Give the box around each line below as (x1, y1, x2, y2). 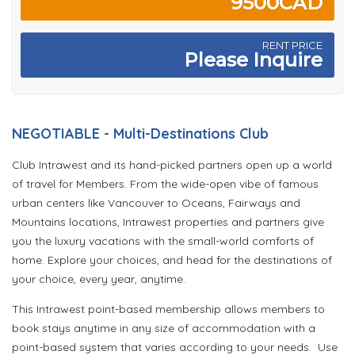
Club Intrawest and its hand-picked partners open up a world (12, 158, 332, 173)
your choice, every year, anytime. (12, 272, 192, 287)
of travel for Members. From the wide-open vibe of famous (12, 177, 319, 192)
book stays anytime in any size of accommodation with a (12, 321, 315, 336)
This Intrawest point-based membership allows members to (12, 302, 325, 317)
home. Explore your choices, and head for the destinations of (12, 253, 332, 268)
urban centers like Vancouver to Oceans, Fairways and (12, 196, 300, 211)
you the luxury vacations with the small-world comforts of (12, 234, 314, 249)
